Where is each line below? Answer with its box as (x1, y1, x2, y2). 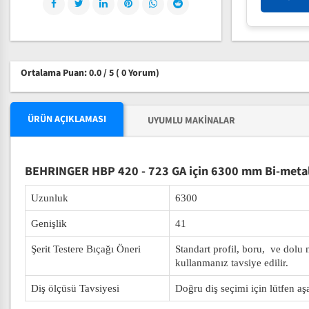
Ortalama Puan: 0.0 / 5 (21, 66, 116, 80)
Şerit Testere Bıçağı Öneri (31, 243, 141, 255)
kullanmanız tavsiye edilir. (175, 257, 288, 268)
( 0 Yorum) (116, 66, 159, 80)
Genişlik (31, 218, 67, 229)
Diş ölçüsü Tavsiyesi (31, 283, 119, 294)
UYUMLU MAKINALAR (148, 114, 235, 128)
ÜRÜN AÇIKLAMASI (28, 112, 106, 126)
